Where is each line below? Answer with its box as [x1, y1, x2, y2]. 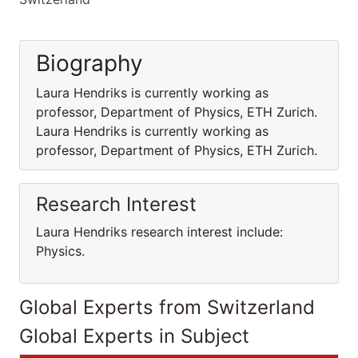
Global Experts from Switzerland [19, 296, 315, 319]
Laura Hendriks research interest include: [36, 224, 283, 240]
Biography [36, 50, 143, 77]
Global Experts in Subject [19, 324, 249, 348]
